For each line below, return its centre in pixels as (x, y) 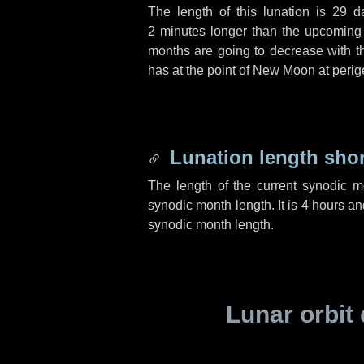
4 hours (323, 205)
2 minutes (177, 31)
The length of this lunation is (240, 12)
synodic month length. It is (225, 205)
